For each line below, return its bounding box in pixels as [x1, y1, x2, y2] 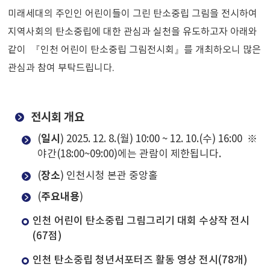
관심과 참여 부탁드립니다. [8, 63, 115, 74]
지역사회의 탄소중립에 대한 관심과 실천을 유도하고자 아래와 [8, 27, 258, 38]
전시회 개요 [30, 110, 84, 124]
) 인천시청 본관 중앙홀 [60, 169, 159, 182]
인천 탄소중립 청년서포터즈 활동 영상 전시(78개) [32, 254, 247, 266]
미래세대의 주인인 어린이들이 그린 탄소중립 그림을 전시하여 [8, 8, 258, 20]
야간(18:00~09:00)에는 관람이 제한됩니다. [37, 148, 222, 161]
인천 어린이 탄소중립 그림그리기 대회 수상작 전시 [32, 215, 250, 227]
